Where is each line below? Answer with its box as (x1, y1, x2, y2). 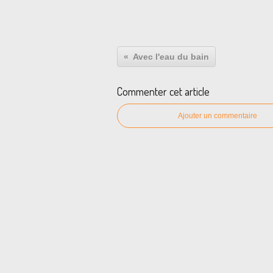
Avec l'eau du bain (133, 52, 209, 62)
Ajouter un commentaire (178, 112, 257, 120)
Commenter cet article (117, 85, 210, 98)
